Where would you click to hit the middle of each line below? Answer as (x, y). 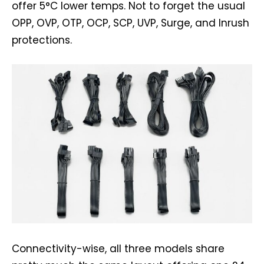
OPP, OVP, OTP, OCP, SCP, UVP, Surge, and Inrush (131, 23)
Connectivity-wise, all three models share (118, 248)
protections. (42, 40)
